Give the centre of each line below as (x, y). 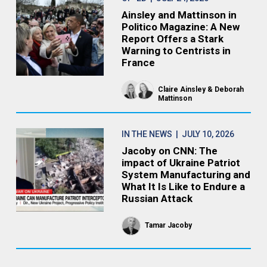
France (138, 63)
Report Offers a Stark (172, 39)
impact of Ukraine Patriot (181, 163)
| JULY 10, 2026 (203, 134)
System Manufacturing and (186, 175)
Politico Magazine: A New (180, 27)
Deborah (229, 89)
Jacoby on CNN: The (169, 151)
